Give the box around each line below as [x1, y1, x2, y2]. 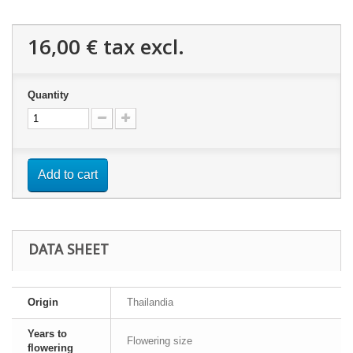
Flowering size [127, 335, 192, 347]
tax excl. [98, 32, 184, 61]
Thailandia [127, 296, 173, 308]
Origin [28, 296, 58, 308]
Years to [28, 328, 67, 340]
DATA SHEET [28, 241, 109, 258]
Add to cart [38, 168, 98, 181]
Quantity [28, 89, 69, 101]
